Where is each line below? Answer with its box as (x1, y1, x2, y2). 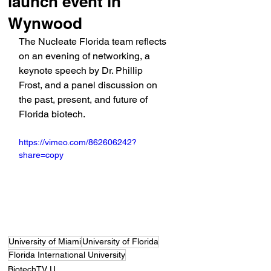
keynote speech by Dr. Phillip (19, 65, 145, 76)
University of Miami (8, 237, 81, 247)
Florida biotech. (19, 108, 85, 120)
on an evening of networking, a (19, 50, 152, 62)
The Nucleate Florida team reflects (19, 36, 169, 47)
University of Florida (82, 237, 158, 247)
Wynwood (8, 14, 82, 33)
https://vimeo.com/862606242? (19, 137, 137, 147)
